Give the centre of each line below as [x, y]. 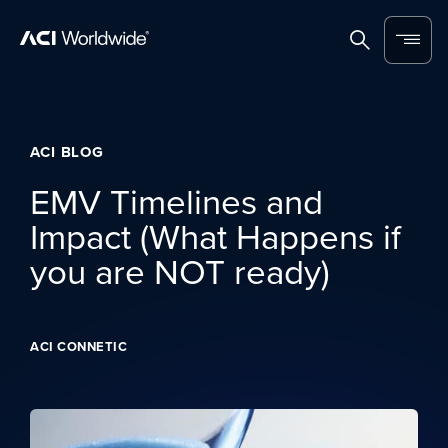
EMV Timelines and [176, 200]
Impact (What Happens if [215, 235]
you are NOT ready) [180, 270]
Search [383, 48]
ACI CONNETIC [78, 346]
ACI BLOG [67, 152]
